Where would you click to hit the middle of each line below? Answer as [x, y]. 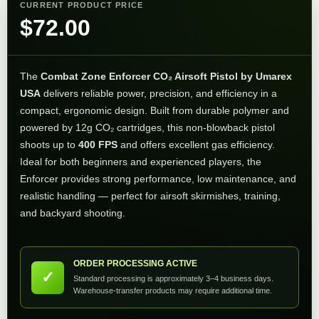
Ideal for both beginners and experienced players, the [141, 162]
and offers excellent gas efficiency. [196, 145]
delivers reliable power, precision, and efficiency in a [159, 93]
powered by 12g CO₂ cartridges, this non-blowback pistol [147, 127]
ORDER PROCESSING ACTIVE [135, 264]
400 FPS [98, 145]
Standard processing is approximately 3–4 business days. [173, 279]
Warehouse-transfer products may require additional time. [173, 291]
